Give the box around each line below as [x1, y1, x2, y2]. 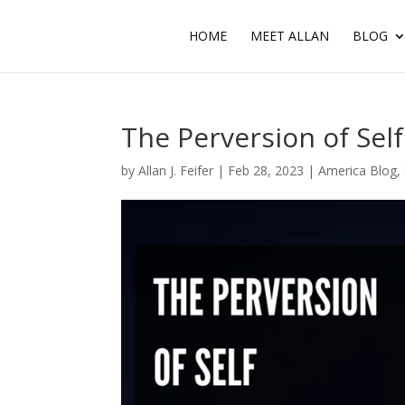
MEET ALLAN [250, 27, 329, 44]
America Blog [318, 162, 398, 179]
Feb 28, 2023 [228, 162, 305, 179]
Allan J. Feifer [138, 162, 214, 179]
